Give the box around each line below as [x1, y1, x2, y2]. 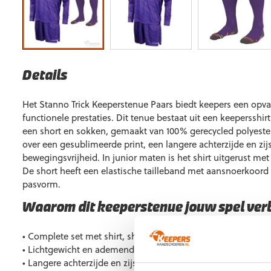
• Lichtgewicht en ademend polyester [22, 243, 174, 256]
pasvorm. [22, 177, 60, 191]
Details [22, 70, 67, 83]
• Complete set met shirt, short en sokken [22, 229, 193, 243]
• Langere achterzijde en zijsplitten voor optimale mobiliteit [22, 256, 266, 269]
